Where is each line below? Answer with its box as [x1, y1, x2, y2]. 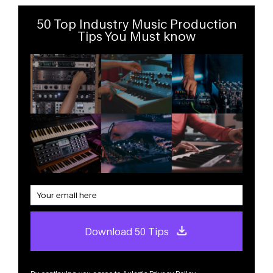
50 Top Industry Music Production [36, 16, 237, 31]
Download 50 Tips [84, 225, 169, 237]
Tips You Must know [77, 28, 196, 43]
